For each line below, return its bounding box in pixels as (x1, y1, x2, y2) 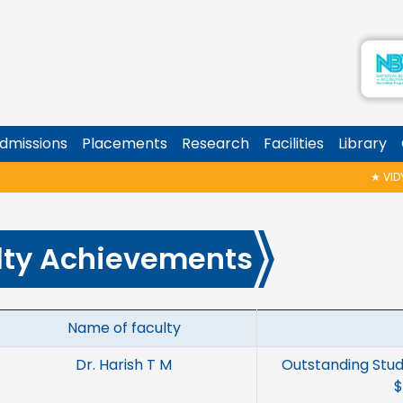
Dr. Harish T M (76, 354, 172, 375)
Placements (82, 133, 167, 154)
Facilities (264, 133, 324, 154)
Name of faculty (67, 318, 181, 338)
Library (338, 133, 387, 154)
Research (182, 133, 249, 154)
